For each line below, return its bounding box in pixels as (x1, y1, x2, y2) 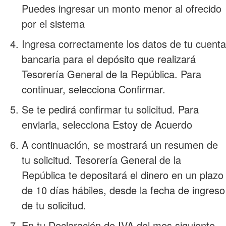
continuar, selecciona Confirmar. (21, 81, 165, 96)
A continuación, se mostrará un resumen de (21, 137, 218, 152)
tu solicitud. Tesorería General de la (21, 152, 181, 167)
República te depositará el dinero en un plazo (21, 167, 223, 182)
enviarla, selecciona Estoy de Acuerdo (21, 117, 192, 132)
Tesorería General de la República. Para (21, 66, 201, 81)
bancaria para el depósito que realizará (21, 51, 196, 66)
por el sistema (21, 16, 85, 31)
